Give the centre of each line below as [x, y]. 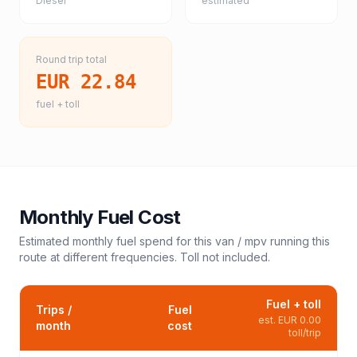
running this [298, 241]
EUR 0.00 [300, 320]
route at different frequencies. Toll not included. [145, 257]
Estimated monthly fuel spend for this [117, 241]
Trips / [54, 310]
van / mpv [241, 241]
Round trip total [71, 59]
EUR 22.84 [86, 82]
